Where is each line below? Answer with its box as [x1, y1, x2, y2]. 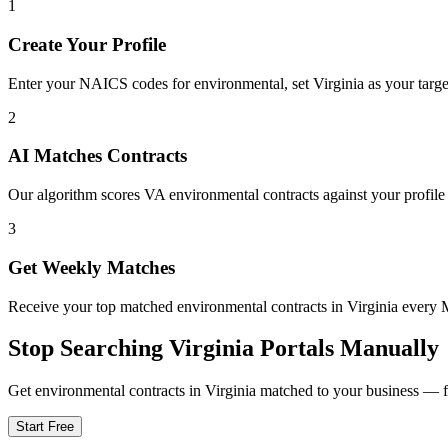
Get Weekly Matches [8, 256, 175, 278]
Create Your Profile [8, 33, 166, 55]
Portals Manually [254, 335, 439, 362]
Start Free [16, 419, 74, 435]
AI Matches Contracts [8, 145, 187, 167]
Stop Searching [8, 335, 169, 362]
